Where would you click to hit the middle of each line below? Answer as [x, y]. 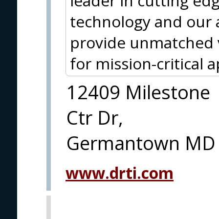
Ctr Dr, [95, 117]
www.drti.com [120, 173]
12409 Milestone [138, 92]
